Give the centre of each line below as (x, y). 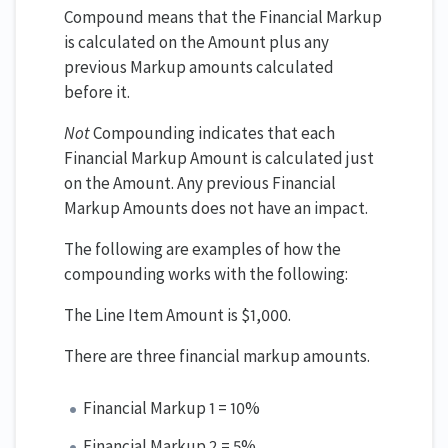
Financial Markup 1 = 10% (172, 408)
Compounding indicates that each (212, 133)
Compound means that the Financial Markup (223, 17)
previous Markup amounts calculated (199, 67)
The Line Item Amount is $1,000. (177, 315)
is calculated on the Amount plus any (196, 42)
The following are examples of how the (202, 249)
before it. (97, 92)
